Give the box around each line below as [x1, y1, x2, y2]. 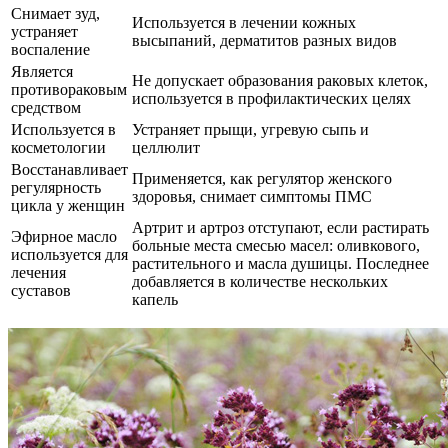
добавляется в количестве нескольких [132, 273, 388, 291]
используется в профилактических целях [132, 90, 411, 108]
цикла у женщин [11, 197, 125, 215]
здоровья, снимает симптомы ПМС [132, 188, 372, 206]
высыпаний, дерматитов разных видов [132, 32, 397, 50]
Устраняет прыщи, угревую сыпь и [132, 121, 369, 139]
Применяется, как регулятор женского [132, 170, 392, 188]
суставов [11, 282, 71, 300]
